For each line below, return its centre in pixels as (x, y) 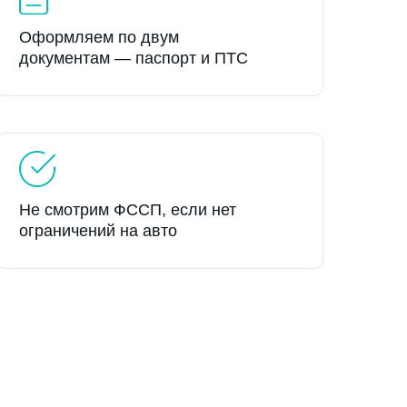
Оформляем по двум (99, 37)
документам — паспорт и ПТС (134, 58)
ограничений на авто (98, 231)
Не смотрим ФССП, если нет (128, 210)
